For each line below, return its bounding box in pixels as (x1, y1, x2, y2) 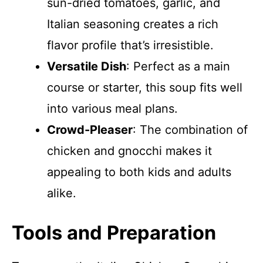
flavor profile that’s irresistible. (47, 38, 214, 52)
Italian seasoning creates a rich (47, 17, 218, 31)
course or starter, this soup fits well (47, 80, 242, 95)
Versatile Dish (47, 59, 126, 73)
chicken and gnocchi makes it (47, 144, 212, 158)
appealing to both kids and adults (47, 165, 231, 179)
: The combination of (133, 123, 248, 137)
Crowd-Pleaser (47, 123, 133, 137)
